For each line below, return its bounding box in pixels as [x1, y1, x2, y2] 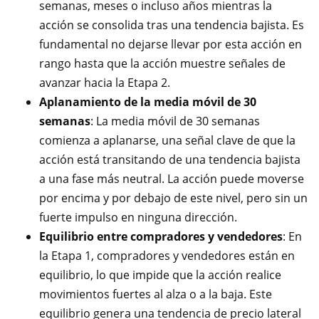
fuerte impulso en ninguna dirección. [39, 209, 237, 225]
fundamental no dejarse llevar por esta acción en [39, 36, 302, 52]
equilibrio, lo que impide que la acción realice [39, 267, 281, 283]
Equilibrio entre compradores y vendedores [39, 229, 283, 244]
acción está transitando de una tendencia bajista [39, 152, 300, 167]
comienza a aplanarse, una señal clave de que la [39, 132, 296, 148]
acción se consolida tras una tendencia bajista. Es [39, 17, 304, 33]
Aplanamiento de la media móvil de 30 [39, 94, 256, 110]
